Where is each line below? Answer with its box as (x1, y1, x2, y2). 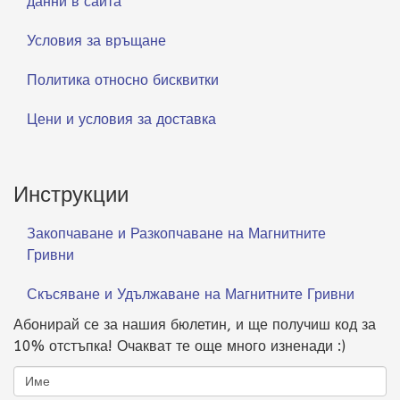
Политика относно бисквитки (27, 71, 219, 89)
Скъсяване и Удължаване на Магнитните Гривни (27, 286, 354, 304)
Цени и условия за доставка (27, 111, 216, 129)
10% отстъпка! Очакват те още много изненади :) (13, 337, 346, 355)
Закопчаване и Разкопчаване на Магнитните (27, 225, 326, 243)
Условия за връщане (27, 32, 166, 50)
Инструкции (13, 182, 129, 208)
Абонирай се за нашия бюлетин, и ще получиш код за (13, 316, 376, 334)
